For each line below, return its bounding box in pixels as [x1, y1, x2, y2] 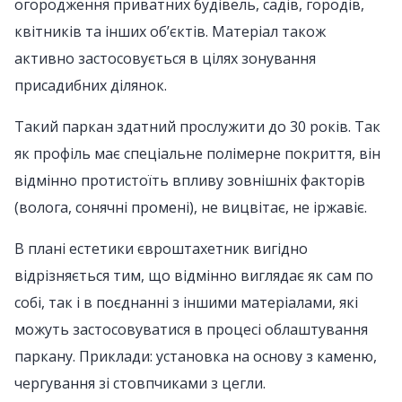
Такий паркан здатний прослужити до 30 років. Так [14, 117, 380, 136]
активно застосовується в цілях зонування [14, 48, 316, 68]
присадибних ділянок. [14, 75, 167, 95]
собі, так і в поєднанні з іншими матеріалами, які [14, 293, 358, 312]
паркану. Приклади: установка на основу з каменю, [14, 346, 377, 366]
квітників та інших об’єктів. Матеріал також [14, 22, 326, 41]
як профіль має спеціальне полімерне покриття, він [14, 144, 380, 163]
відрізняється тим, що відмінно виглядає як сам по [14, 266, 373, 285]
